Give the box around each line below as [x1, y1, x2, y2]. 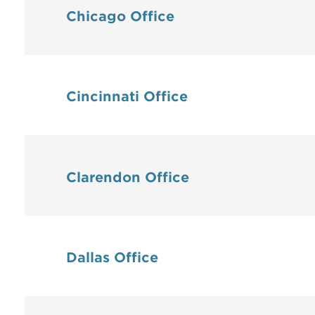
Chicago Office [66, 8, 174, 25]
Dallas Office [66, 250, 158, 266]
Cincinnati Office [66, 89, 188, 105]
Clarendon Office [66, 169, 189, 186]
